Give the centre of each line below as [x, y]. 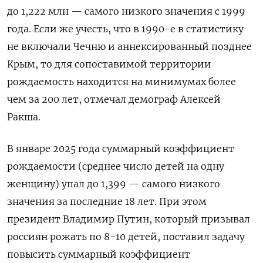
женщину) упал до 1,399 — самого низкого [114, 184]
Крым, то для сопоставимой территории [109, 64]
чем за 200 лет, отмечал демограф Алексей [114, 100]
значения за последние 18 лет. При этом [107, 202]
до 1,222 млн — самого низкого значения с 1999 [126, 11]
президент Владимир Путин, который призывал [129, 219]
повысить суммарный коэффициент [99, 254]
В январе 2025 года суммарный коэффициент [121, 149]
